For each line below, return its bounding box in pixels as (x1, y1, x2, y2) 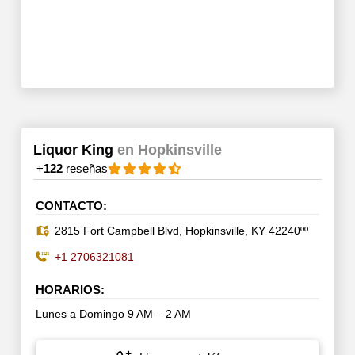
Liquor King (32, 140, 117, 158)
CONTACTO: (35, 199, 107, 212)
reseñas (62, 161, 108, 175)
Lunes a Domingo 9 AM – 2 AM (35, 307, 191, 320)
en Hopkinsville (116, 140, 222, 158)
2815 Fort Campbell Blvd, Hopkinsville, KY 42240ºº (55, 224, 309, 237)
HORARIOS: (35, 283, 105, 296)
